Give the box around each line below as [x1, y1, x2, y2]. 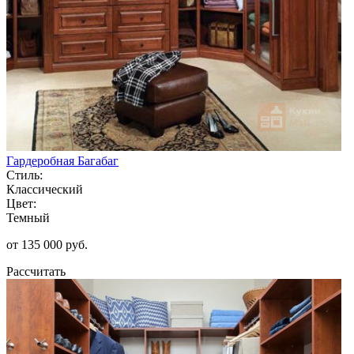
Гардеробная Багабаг [6, 153, 119, 168]
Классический [6, 182, 83, 196]
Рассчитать [6, 264, 66, 278]
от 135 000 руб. [6, 237, 88, 251]
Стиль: [6, 168, 43, 182]
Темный [6, 210, 50, 224]
